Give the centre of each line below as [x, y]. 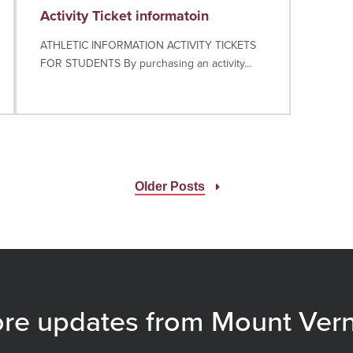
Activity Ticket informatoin [124, 16]
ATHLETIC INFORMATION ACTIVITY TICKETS [148, 45]
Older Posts [170, 186]
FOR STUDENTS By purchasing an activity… [146, 63]
